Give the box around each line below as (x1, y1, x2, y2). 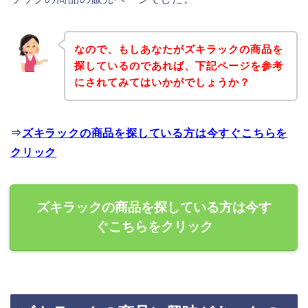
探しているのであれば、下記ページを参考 (74, 59, 283, 71)
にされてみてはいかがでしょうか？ (74, 76, 250, 88)
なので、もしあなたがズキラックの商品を (74, 43, 283, 55)
